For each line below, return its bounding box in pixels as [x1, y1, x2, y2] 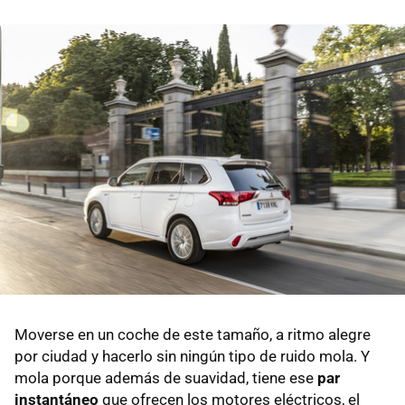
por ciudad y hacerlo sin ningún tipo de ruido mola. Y [14, 346, 370, 365]
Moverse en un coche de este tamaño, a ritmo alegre [14, 325, 371, 344]
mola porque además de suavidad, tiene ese [14, 368, 317, 387]
